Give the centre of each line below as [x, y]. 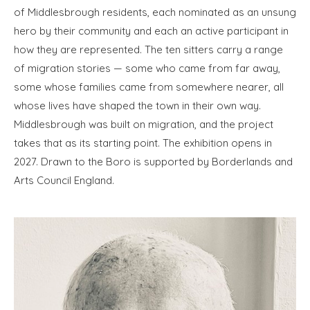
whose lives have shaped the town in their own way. [137, 106]
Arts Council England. [64, 180]
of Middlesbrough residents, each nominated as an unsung [155, 12]
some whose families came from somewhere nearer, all [149, 87]
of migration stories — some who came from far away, [147, 68]
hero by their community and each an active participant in [151, 31]
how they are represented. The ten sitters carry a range [148, 49]
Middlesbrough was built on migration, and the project [144, 124]
